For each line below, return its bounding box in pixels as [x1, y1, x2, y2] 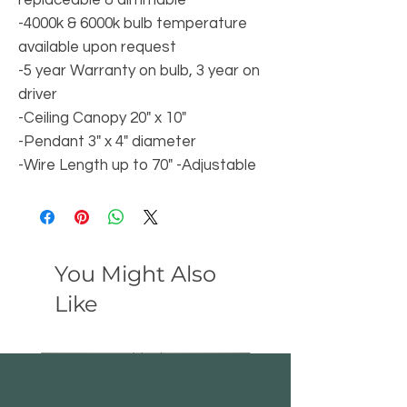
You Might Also [55, 261, 216, 287]
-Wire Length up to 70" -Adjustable [18, 157, 256, 174]
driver [18, 86, 57, 103]
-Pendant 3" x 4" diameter [18, 134, 196, 150]
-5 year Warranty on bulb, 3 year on [18, 63, 260, 79]
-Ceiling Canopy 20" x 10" [18, 110, 186, 126]
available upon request [18, 39, 176, 55]
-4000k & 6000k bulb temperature [18, 15, 247, 32]
